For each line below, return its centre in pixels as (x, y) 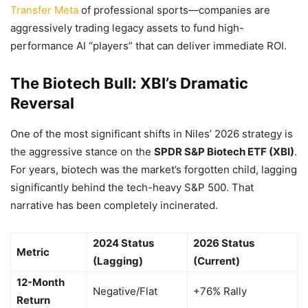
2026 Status (224, 243)
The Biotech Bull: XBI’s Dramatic (129, 83)
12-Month (41, 282)
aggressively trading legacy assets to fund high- (127, 28)
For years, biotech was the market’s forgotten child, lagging (154, 169)
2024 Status (123, 243)
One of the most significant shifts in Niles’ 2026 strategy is (152, 134)
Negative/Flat (125, 291)
